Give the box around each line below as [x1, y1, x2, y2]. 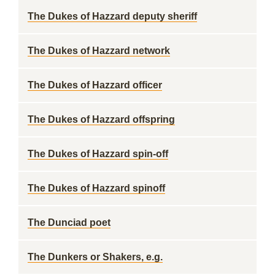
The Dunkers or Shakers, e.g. [28, 252, 163, 262]
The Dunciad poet [28, 217, 110, 228]
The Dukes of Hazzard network [28, 45, 170, 56]
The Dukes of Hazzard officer [28, 80, 162, 90]
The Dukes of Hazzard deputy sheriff [28, 11, 197, 21]
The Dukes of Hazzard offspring [28, 114, 175, 125]
